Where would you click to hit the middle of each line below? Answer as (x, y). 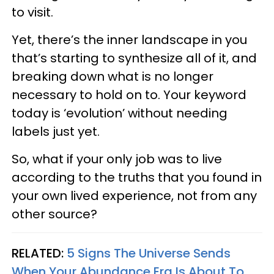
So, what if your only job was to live (117, 159)
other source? (54, 214)
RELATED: (39, 253)
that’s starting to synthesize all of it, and (134, 58)
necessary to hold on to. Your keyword (129, 94)
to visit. (34, 12)
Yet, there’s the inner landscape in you (129, 39)
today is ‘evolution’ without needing (120, 113)
